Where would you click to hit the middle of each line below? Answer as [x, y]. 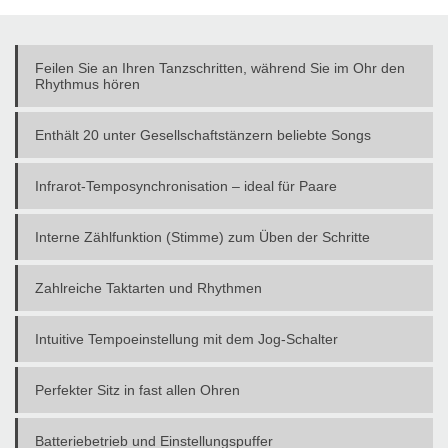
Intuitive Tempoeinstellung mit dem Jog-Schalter [186, 338]
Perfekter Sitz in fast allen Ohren [137, 389]
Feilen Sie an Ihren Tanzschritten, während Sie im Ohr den [220, 67]
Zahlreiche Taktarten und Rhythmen [148, 287]
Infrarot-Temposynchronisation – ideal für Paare [186, 185]
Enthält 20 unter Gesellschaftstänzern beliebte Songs [203, 134]
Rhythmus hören [87, 83]
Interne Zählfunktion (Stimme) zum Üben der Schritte [202, 236]
